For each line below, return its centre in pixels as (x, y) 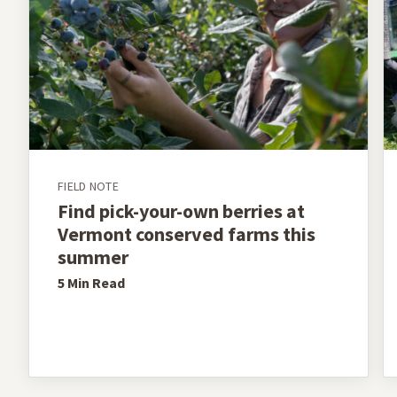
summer (93, 257)
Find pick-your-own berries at (181, 211)
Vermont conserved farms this (187, 234)
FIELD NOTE (88, 187)
